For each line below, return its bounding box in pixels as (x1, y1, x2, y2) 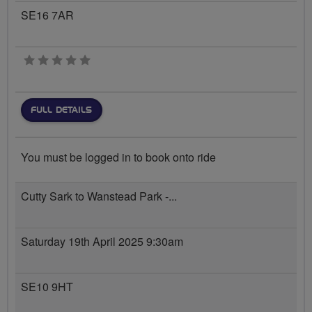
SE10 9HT (21, 279, 73, 295)
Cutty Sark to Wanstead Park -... (21, 188, 177, 204)
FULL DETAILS (31, 106, 92, 114)
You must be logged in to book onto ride (21, 148, 216, 165)
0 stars (90, 52, 123, 68)
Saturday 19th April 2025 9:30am (21, 233, 183, 249)
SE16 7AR (21, 7, 74, 23)
